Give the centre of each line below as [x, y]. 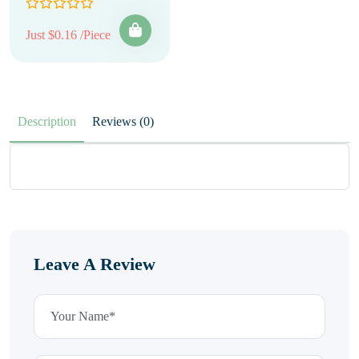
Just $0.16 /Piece [68, 35]
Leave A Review [95, 264]
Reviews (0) [147, 121]
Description [47, 121]
